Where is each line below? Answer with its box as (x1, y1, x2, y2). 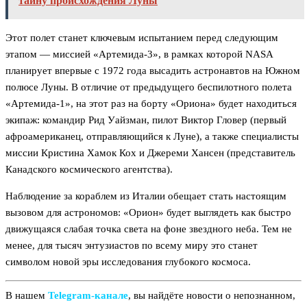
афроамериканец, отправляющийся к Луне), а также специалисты (5, 131, 299, 143)
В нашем (5, 289, 48, 301)
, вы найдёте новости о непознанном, (128, 289, 295, 301)
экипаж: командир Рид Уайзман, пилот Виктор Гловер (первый (5, 114, 286, 126)
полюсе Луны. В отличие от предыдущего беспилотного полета (5, 82, 292, 93)
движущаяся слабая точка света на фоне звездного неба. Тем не (5, 223, 292, 235)
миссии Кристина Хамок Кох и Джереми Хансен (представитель (5, 147, 295, 159)
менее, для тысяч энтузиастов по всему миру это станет (5, 240, 258, 251)
